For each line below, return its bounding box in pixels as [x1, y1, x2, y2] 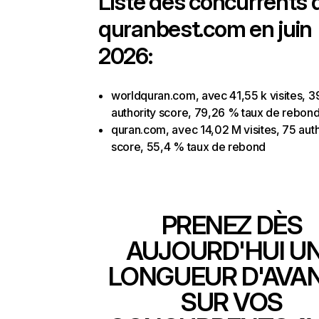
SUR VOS [181, 286, 283, 318]
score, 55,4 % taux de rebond [111, 140, 266, 154]
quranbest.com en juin [98, 15, 313, 43]
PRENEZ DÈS [161, 209, 303, 241]
